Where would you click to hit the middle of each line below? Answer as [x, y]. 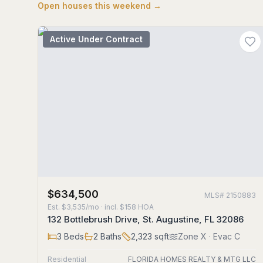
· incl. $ [112, 207]
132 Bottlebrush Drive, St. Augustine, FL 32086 [146, 219]
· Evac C [223, 236]
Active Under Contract [96, 39]
